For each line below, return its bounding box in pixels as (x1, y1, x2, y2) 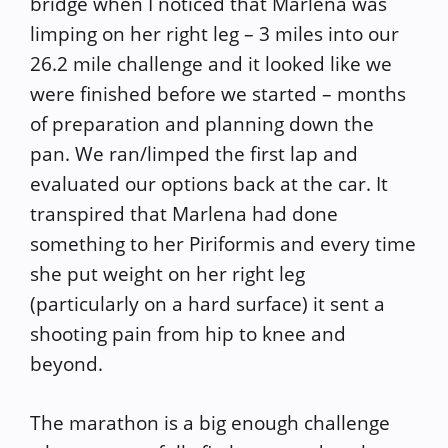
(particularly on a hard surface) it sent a (30, 291, 385, 317)
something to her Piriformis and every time (30, 231, 416, 257)
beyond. (30, 351, 103, 377)
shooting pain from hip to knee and (30, 321, 346, 347)
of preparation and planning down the (30, 111, 374, 137)
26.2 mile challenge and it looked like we (30, 51, 392, 77)
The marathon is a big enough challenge (30, 409, 390, 436)
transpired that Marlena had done (30, 201, 338, 227)
